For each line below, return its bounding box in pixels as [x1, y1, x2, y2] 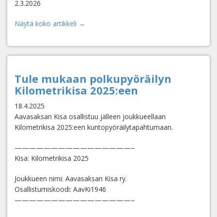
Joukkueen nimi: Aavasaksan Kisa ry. [15, 174, 127, 183]
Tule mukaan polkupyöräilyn [15, 71, 171, 86]
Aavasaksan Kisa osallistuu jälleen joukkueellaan [15, 112, 166, 121]
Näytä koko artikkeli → [15, 19, 85, 28]
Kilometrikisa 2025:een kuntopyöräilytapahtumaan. [15, 123, 173, 132]
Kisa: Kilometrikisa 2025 [15, 154, 89, 163]
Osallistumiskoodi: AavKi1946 [15, 185, 106, 194]
